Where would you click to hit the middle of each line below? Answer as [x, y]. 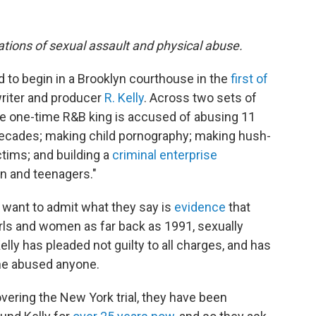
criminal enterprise [165, 155]
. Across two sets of [200, 98]
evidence [200, 207]
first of [249, 79]
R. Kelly [124, 98]
